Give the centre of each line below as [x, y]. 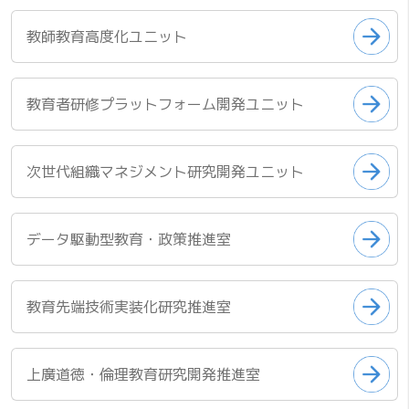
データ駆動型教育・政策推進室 [129, 239]
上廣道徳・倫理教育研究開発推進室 [143, 374]
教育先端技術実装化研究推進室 [129, 306]
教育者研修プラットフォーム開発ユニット [165, 104]
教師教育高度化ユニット [107, 36]
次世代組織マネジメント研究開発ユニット [165, 171]
